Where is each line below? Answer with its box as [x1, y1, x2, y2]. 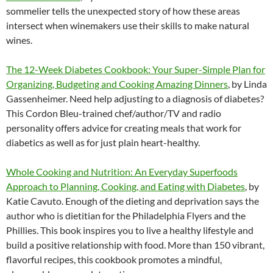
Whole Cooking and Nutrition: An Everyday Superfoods [6, 165, 238, 177]
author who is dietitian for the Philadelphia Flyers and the [6, 209, 246, 221]
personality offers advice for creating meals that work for [6, 121, 241, 133]
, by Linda [228, 77, 267, 90]
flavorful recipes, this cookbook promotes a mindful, [6, 253, 222, 265]
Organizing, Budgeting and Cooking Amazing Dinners [6, 77, 228, 90]
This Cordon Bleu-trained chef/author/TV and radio [6, 107, 221, 119]
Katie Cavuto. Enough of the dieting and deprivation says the [6, 194, 259, 207]
